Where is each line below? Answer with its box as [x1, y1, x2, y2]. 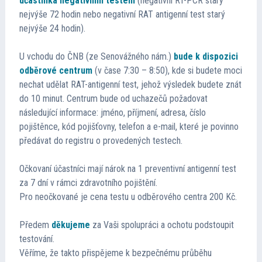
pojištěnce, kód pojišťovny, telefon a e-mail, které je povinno [19, 121, 239, 133]
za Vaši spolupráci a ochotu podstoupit [89, 219, 234, 231]
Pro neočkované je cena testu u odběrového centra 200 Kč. [19, 191, 237, 203]
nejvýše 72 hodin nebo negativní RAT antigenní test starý [19, 9, 225, 20]
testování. [19, 233, 54, 245]
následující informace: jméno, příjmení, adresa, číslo [19, 107, 206, 119]
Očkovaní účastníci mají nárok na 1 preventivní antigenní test [19, 163, 236, 175]
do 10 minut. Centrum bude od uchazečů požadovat [19, 93, 208, 105]
